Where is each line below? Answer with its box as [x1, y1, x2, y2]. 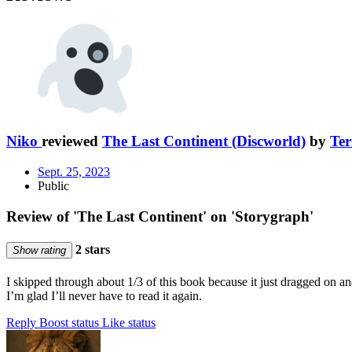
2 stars [72, 242, 110, 256]
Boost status [39, 316, 99, 330]
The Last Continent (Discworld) [102, 133, 306, 150]
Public [38, 178, 69, 192]
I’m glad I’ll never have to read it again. [6, 289, 202, 303]
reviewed [42, 133, 102, 150]
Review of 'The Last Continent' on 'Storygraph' [6, 207, 313, 225]
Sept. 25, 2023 [38, 164, 110, 178]
